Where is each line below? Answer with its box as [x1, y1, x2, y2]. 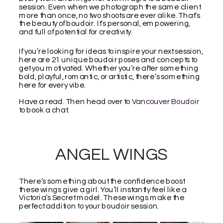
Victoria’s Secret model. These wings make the [18, 194, 185, 202]
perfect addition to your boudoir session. [18, 202, 159, 210]
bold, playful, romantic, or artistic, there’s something [18, 73, 200, 81]
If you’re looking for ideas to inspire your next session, [18, 47, 203, 56]
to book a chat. [18, 106, 69, 114]
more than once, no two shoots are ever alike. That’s [18, 11, 200, 19]
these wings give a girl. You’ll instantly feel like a [18, 185, 187, 194]
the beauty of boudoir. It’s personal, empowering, [18, 19, 191, 28]
